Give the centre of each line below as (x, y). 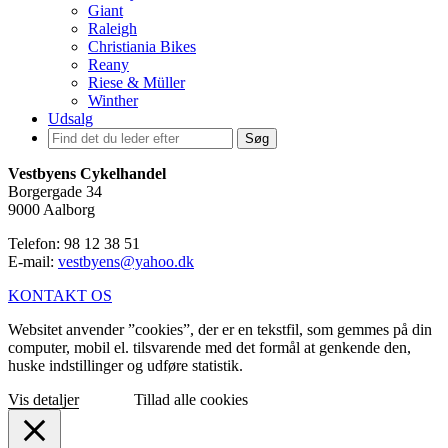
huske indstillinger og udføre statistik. (125, 366)
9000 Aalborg (51, 210)
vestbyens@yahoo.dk (126, 262)
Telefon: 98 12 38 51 (74, 244)
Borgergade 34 (55, 192)
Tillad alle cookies (191, 400)
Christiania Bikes (142, 47)
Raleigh (112, 29)
